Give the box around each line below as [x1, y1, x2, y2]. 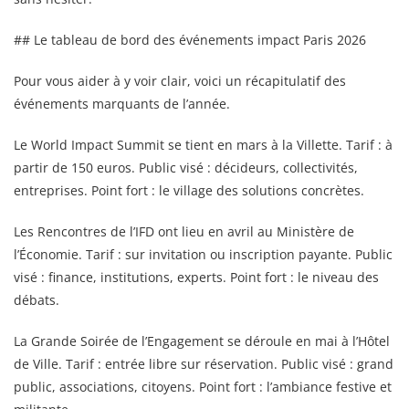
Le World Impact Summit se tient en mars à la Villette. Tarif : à [14, 135, 393, 153]
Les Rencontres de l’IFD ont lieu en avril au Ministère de [14, 222, 354, 240]
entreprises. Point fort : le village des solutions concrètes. [14, 181, 364, 199]
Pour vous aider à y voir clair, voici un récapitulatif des [14, 71, 346, 89]
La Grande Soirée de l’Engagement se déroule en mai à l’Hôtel [14, 331, 390, 350]
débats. [14, 290, 59, 309]
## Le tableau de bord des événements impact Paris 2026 [14, 30, 366, 48]
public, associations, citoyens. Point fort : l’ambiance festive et [14, 377, 392, 395]
